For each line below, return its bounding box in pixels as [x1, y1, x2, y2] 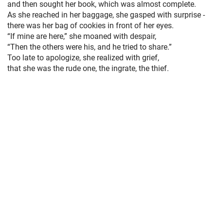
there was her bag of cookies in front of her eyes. [7, 20, 174, 30]
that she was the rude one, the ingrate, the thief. [7, 63, 169, 73]
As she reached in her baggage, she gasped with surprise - [7, 9, 205, 19]
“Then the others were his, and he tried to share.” [7, 41, 172, 52]
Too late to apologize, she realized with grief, [7, 52, 159, 62]
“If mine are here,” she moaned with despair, [7, 31, 156, 41]
